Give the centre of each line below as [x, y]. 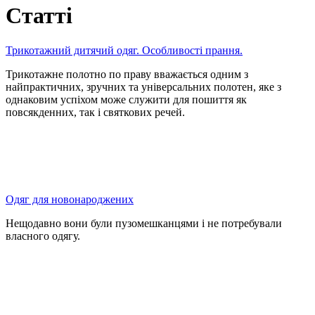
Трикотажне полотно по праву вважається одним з [127, 74]
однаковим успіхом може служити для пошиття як [126, 99]
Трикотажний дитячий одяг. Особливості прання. [124, 50]
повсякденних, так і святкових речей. [95, 112]
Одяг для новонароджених [70, 199]
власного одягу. [43, 236]
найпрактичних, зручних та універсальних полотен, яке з [143, 86]
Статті [39, 16]
